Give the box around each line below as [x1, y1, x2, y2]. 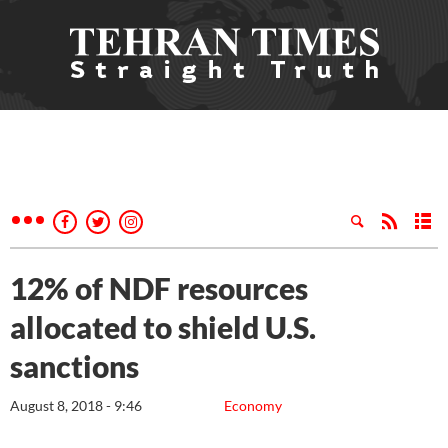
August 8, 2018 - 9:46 [10, 397, 142, 414]
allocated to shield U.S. [10, 309, 316, 345]
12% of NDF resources [10, 270, 308, 306]
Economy [224, 397, 282, 414]
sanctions [10, 348, 139, 384]
